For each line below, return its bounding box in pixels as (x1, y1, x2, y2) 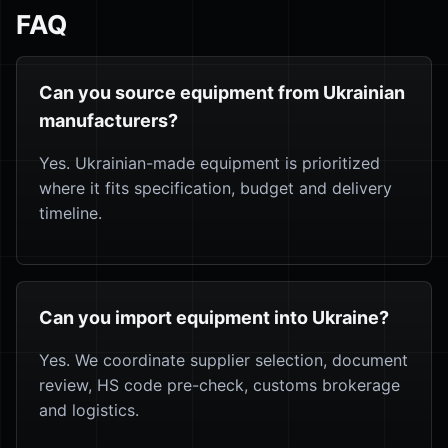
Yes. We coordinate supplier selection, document (39, 350, 408, 370)
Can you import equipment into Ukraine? (39, 307, 389, 328)
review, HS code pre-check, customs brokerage (39, 375, 400, 395)
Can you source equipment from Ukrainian (39, 82, 405, 103)
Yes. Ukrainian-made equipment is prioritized (39, 153, 380, 173)
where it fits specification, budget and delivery (39, 178, 392, 198)
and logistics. (39, 400, 139, 420)
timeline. (39, 203, 102, 223)
